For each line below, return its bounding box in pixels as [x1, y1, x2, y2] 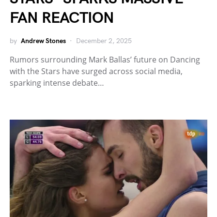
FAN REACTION [10, 8, 114, 28]
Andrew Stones [21, 36, 66, 45]
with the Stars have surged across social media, [10, 65, 183, 77]
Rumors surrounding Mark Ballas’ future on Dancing [10, 54, 200, 65]
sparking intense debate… [10, 77, 104, 88]
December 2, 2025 [76, 36, 132, 45]
